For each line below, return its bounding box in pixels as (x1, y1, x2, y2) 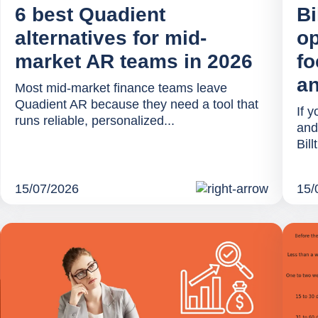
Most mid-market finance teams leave (14, 81, 227, 96)
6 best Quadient (14, 4, 165, 26)
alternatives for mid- (14, 27, 207, 50)
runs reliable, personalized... (14, 114, 175, 128)
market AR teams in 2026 (14, 50, 253, 73)
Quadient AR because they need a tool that (14, 97, 258, 112)
